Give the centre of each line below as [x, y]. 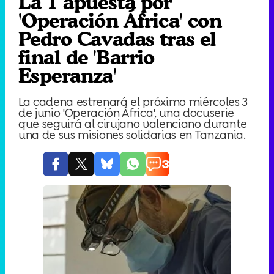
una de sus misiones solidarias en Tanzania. [132, 135]
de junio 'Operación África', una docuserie [127, 113]
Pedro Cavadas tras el [117, 39]
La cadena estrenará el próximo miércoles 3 [133, 102]
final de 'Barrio [87, 57]
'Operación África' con [120, 20]
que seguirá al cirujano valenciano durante [133, 124]
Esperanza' [68, 76]
